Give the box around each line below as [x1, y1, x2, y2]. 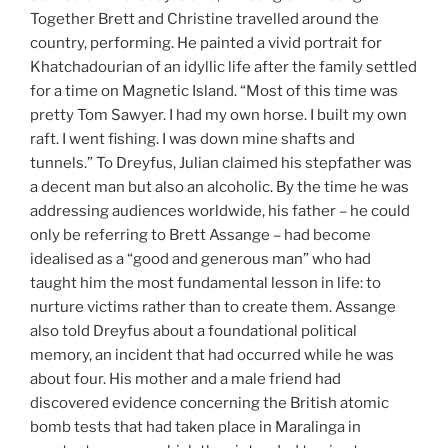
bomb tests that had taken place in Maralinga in [30, 418, 361, 437]
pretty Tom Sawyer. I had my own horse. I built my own [30, 106, 407, 125]
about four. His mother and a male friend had [30, 370, 341, 389]
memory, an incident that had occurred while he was [30, 346, 394, 365]
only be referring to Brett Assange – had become [30, 226, 371, 245]
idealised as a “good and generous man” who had [30, 250, 371, 269]
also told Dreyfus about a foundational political [30, 322, 357, 341]
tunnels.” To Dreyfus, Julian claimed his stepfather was [30, 154, 412, 173]
